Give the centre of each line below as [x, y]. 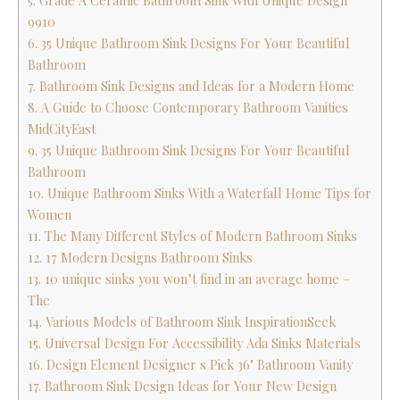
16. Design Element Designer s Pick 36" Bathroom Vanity [190, 365]
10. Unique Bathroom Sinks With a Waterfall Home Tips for [200, 194]
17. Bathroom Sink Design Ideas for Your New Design [182, 387]
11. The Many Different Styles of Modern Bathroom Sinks [192, 237]
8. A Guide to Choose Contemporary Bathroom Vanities [188, 108]
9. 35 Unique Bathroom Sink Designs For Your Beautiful [189, 151]
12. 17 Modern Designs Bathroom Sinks [140, 258]
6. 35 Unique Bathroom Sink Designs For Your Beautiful [189, 44]
